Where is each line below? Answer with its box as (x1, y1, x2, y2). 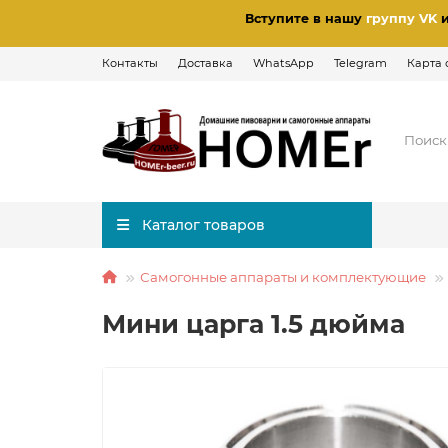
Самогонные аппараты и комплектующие (140, 268, 426, 285)
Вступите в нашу (245, 11, 366, 26)
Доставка (178, 56, 233, 70)
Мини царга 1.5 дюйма (102, 308, 405, 339)
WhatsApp (253, 56, 314, 70)
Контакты (102, 56, 158, 70)
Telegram (334, 56, 387, 70)
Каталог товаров (141, 215, 265, 234)
